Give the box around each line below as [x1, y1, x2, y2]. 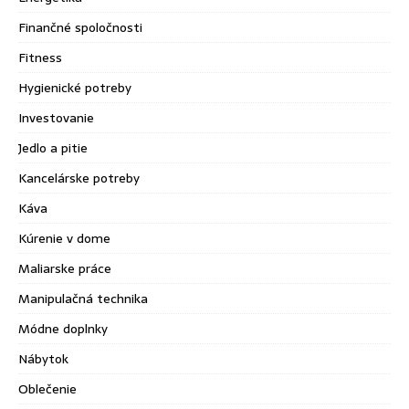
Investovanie [18, 107, 94, 128]
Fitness [18, 47, 62, 68]
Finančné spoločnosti [18, 16, 142, 37]
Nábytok [18, 348, 68, 369]
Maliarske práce [18, 257, 111, 278]
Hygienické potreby [18, 77, 131, 98]
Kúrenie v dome [18, 227, 110, 248]
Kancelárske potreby [18, 167, 140, 188]
